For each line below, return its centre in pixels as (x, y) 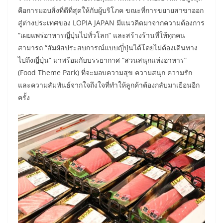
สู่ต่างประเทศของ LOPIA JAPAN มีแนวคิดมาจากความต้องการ (111, 23)
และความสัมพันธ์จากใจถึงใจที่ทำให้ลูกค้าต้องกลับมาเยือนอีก (109, 85)
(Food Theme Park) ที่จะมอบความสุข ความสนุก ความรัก (105, 73)
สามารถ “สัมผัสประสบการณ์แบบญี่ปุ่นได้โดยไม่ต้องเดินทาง (108, 48)
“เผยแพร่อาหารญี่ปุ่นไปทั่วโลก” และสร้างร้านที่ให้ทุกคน (102, 35)
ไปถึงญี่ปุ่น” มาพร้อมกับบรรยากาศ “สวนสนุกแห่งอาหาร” (102, 60)
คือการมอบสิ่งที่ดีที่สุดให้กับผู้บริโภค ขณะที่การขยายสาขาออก (111, 10)
